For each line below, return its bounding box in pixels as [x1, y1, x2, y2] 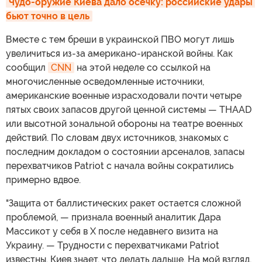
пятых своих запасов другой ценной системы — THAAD [6, 104, 251, 116]
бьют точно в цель [6, 11, 89, 22]
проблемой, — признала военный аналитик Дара [6, 212, 221, 223]
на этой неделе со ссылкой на [74, 62, 211, 74]
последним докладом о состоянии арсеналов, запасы [6, 146, 244, 158]
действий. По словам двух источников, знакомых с [6, 132, 229, 144]
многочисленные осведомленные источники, [6, 76, 204, 88]
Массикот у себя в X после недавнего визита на [6, 226, 218, 237]
